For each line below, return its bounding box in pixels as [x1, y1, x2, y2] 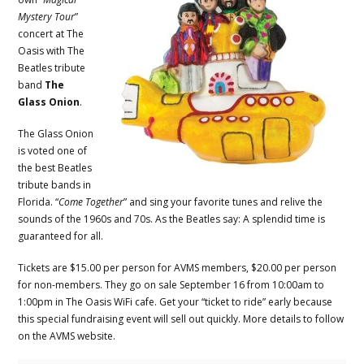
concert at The [18, 26, 84, 41]
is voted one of [18, 143, 88, 158]
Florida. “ [18, 194, 59, 209]
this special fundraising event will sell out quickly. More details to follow [18, 311, 344, 326]
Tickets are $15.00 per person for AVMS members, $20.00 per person [18, 260, 337, 275]
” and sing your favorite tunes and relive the [123, 194, 323, 209]
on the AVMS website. [18, 328, 116, 343]
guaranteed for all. [18, 228, 104, 243]
